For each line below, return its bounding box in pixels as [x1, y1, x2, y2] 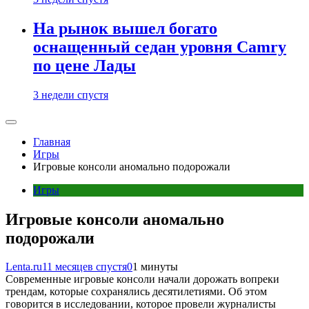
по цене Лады [33, 56, 136, 74]
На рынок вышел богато [33, 19, 217, 37]
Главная [33, 135, 70, 148]
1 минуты [132, 261, 178, 273]
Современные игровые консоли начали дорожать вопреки [6, 273, 279, 286]
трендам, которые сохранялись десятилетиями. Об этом [6, 286, 267, 298]
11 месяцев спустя [42, 261, 127, 273]
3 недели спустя [33, 88, 108, 101]
